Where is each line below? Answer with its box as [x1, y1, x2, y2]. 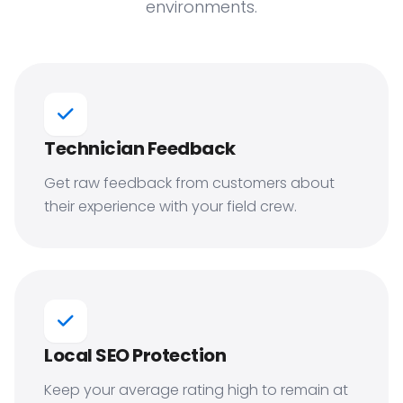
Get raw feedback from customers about [44, 173, 335, 193]
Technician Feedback [44, 136, 236, 161]
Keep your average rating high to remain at [44, 380, 348, 400]
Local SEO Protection [44, 343, 226, 368]
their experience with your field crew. [44, 196, 297, 217]
